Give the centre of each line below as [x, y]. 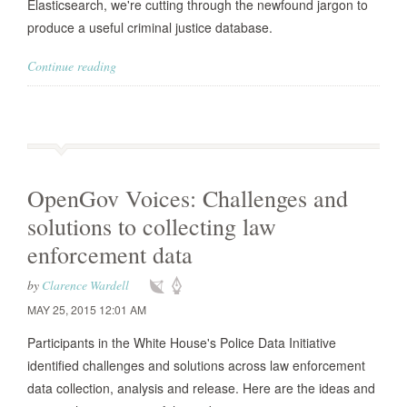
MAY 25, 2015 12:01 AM [87, 309]
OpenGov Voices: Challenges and [188, 198]
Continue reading [72, 66]
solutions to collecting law [152, 226]
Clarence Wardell [85, 285]
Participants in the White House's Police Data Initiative [182, 342]
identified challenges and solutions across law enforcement [196, 365]
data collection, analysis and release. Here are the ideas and [201, 388]
